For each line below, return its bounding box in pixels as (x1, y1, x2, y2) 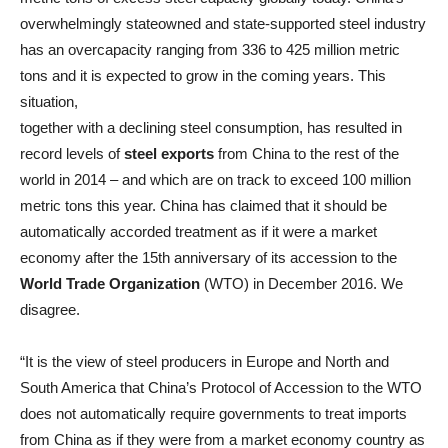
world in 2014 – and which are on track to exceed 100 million (20, 171, 411, 188)
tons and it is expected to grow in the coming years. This (20, 67, 386, 84)
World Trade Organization (20, 275, 200, 292)
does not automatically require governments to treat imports (20, 405, 407, 422)
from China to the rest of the (214, 145, 399, 162)
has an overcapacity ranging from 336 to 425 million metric (20, 41, 400, 58)
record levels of (20, 145, 124, 162)
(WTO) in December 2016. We (200, 275, 403, 292)
